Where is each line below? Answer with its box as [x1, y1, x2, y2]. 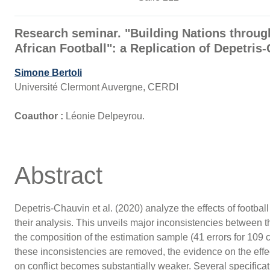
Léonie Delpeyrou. [65, 111, 147, 122]
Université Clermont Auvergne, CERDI [14, 82, 178, 93]
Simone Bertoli [14, 67, 82, 78]
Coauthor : [14, 111, 66, 122]
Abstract [14, 162, 102, 189]
